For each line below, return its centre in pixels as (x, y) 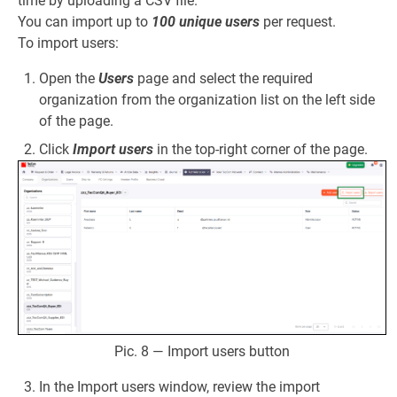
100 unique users (206, 21)
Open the (69, 78)
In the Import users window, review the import (179, 386)
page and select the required (223, 78)
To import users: (68, 43)
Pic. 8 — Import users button (202, 351)
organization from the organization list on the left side (207, 99)
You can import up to (85, 21)
